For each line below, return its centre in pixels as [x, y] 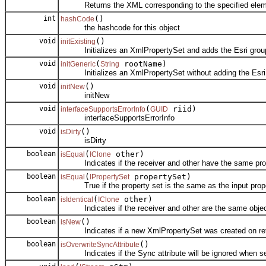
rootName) [143, 64]
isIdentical [77, 200]
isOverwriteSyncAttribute [100, 245]
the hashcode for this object [120, 28]
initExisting [78, 42]
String [110, 64]
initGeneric [78, 64]
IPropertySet [110, 177]
